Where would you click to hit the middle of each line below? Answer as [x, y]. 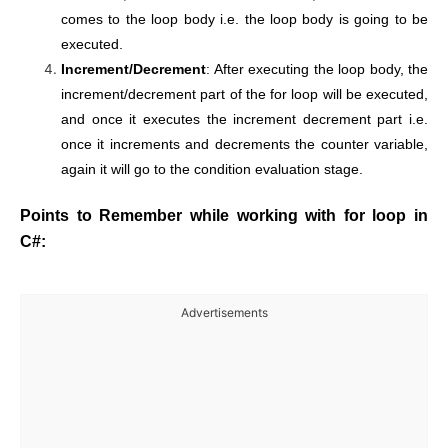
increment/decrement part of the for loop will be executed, [244, 94]
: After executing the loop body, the [317, 69]
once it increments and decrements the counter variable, [244, 144]
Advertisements [224, 313]
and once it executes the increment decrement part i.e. [244, 119]
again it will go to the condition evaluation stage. [212, 169]
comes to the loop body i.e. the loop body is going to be [244, 19]
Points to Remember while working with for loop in [224, 215]
